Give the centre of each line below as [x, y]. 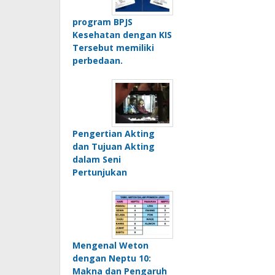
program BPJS [103, 21]
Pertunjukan [100, 172]
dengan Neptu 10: [112, 258]
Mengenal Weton [110, 245]
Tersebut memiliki [113, 47]
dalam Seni [97, 159]
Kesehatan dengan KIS [122, 34]
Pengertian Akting [114, 133]
